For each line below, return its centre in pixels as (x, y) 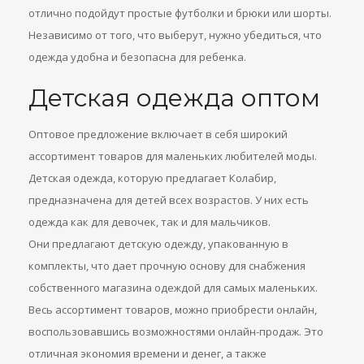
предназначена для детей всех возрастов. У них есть (169, 200)
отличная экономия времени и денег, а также (147, 353)
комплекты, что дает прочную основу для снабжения (167, 266)
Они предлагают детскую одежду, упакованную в (158, 244)
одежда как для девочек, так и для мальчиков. (149, 222)
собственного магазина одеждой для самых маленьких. (173, 288)
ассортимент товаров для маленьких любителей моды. (173, 156)
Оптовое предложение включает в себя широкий (158, 134)
